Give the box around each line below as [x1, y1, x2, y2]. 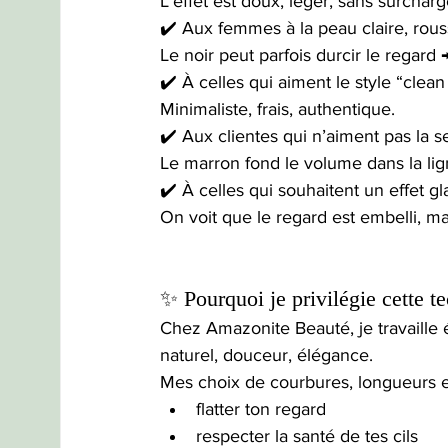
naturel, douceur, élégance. [160, 345, 373, 366]
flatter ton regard [196, 399, 326, 420]
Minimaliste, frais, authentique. [160, 99, 395, 120]
